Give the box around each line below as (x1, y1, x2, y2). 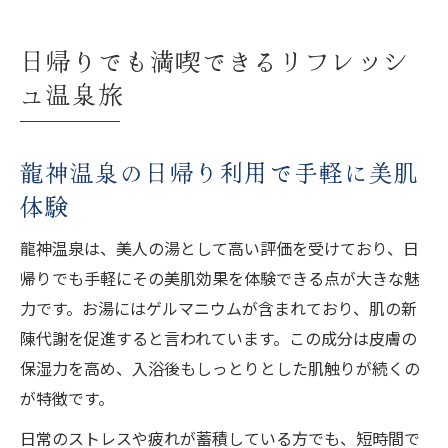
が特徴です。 (20, 385, 114, 410)
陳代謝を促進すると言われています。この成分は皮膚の (20, 325, 417, 350)
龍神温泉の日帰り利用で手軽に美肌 (20, 154, 420, 189)
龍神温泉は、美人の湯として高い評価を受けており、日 (20, 235, 419, 260)
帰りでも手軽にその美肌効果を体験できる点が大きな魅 (20, 265, 420, 290)
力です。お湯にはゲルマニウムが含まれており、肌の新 (20, 295, 417, 320)
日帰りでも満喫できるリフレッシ (20, 42, 410, 78)
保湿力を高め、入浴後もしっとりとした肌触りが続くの (20, 355, 420, 380)
